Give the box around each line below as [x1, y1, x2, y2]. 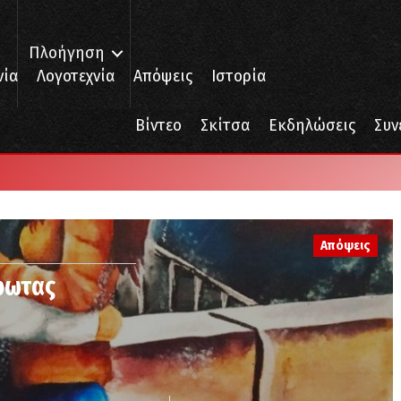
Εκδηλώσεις [269, 116, 355, 135]
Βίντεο [135, 116, 182, 135]
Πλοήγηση [29, 44, 105, 63]
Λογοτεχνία [37, 67, 115, 86]
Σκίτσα [200, 116, 250, 135]
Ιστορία [211, 67, 266, 86]
